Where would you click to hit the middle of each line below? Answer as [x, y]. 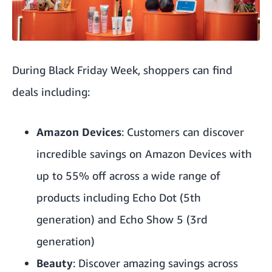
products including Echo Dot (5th [119, 198]
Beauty [55, 263]
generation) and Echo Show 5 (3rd [122, 219]
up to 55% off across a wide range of [128, 176]
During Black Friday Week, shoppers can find [122, 70]
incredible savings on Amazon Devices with [144, 154]
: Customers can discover [183, 132]
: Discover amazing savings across [155, 263]
